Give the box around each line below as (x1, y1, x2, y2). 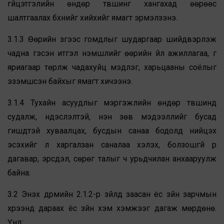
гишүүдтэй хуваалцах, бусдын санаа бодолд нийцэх (7, 126, 216, 136)
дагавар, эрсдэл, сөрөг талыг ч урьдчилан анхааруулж (7, 154, 216, 164)
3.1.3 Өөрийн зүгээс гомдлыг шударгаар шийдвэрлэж (7, 34, 216, 44)
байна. (7, 168, 30, 178)
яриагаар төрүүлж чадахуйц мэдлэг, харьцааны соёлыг (7, 62, 216, 72)
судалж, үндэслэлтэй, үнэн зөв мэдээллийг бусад (7, 112, 216, 122)
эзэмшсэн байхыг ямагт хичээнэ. (7, 76, 132, 86)
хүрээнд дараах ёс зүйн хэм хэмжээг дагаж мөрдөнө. (7, 203, 216, 213)
